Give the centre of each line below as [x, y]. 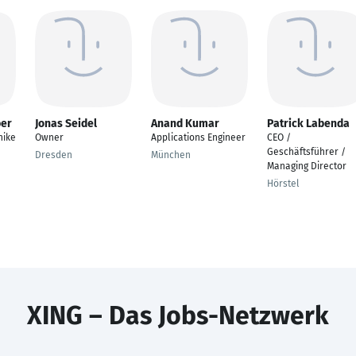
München [171, 155]
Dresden [54, 155]
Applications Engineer [198, 137]
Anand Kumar [185, 124]
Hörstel [283, 184]
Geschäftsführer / [306, 152]
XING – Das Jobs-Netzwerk [178, 315]
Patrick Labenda [308, 124]
